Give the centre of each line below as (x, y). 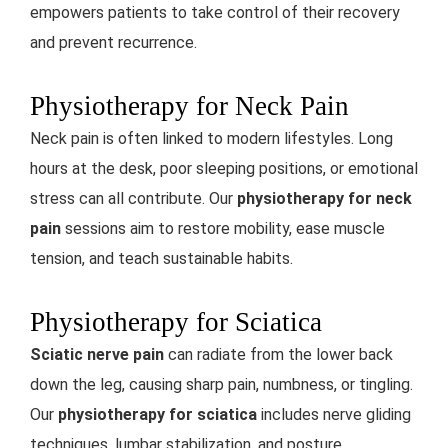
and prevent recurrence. (113, 42)
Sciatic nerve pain (97, 354)
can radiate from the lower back (278, 354)
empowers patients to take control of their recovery (215, 12)
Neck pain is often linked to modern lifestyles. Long (211, 138)
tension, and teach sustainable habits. (161, 258)
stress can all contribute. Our (133, 198)
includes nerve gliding (334, 414)
